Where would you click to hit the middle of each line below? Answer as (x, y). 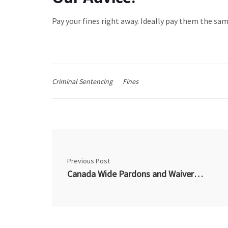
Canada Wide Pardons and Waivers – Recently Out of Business (198, 174)
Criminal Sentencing (82, 81)
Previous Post (89, 161)
